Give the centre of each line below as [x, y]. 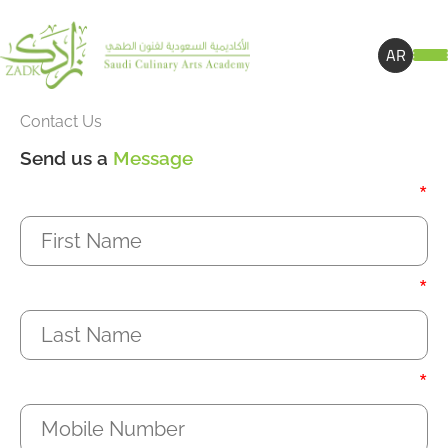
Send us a [66, 158]
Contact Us [61, 121]
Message [153, 158]
